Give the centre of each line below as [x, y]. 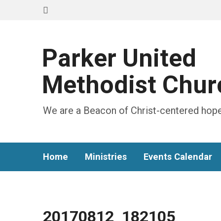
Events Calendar [178, 157]
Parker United [119, 58]
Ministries [106, 157]
